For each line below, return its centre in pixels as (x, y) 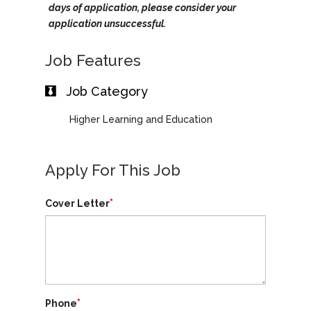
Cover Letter (77, 203)
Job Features (93, 60)
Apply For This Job (112, 170)
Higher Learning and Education (141, 119)
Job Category (107, 91)
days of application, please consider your (142, 8)
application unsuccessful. (107, 24)
